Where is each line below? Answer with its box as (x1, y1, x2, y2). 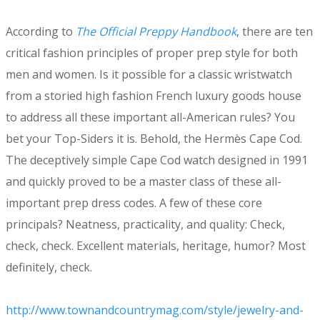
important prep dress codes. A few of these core (6, 195, 262, 211)
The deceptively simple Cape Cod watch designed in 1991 (6, 152, 308, 169)
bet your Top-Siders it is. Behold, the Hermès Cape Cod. (6, 131, 302, 147)
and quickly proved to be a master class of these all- (6, 174, 281, 190)
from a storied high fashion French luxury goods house (6, 88, 301, 104)
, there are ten (236, 24, 313, 40)
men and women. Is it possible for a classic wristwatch (6, 66, 292, 83)
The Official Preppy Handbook (76, 24, 236, 40)
